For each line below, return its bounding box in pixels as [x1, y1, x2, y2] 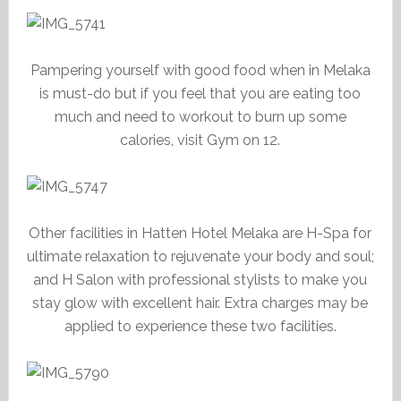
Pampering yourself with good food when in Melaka [30, 62, 371, 79]
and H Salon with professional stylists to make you [33, 271, 368, 288]
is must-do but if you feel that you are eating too [39, 85, 362, 102]
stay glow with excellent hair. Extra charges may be [32, 294, 369, 311]
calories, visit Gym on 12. [120, 132, 281, 149]
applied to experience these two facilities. [64, 318, 337, 335]
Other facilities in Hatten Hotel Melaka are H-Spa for [29, 225, 372, 242]
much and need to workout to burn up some [54, 108, 346, 125]
